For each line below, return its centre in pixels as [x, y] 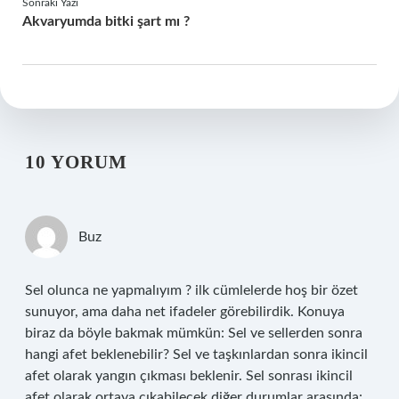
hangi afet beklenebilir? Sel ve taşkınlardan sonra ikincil [196, 354]
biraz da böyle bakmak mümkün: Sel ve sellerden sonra [194, 333]
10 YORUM [76, 162]
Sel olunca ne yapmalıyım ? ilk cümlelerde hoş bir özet [191, 290]
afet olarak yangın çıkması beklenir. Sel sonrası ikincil [189, 376]
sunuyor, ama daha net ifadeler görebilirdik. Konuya [185, 312]
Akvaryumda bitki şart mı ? [106, 21]
